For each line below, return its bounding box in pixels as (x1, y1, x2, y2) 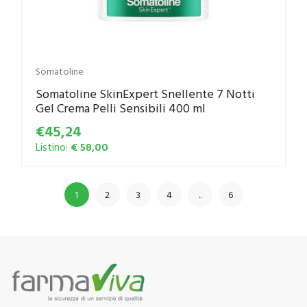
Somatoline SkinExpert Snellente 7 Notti (36, 84, 255, 103)
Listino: (36, 138, 71, 156)
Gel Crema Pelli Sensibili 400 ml (36, 99, 206, 118)
